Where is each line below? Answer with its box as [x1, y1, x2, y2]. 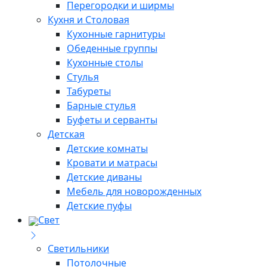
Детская [48, 128, 85, 141]
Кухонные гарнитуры [67, 27, 165, 41]
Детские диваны [67, 170, 142, 184]
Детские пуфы [67, 199, 132, 213]
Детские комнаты [67, 142, 148, 156]
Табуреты [67, 85, 111, 98]
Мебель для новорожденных [67, 185, 201, 198]
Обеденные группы [67, 42, 157, 55]
